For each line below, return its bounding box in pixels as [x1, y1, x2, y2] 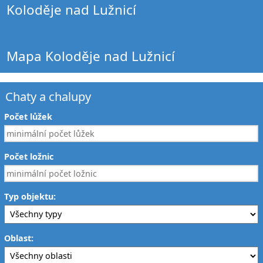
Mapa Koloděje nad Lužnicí [6, 47, 176, 66]
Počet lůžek [4, 110, 53, 122]
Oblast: [4, 232, 34, 244]
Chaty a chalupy [5, 87, 92, 104]
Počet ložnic [4, 150, 54, 162]
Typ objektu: [4, 190, 56, 202]
